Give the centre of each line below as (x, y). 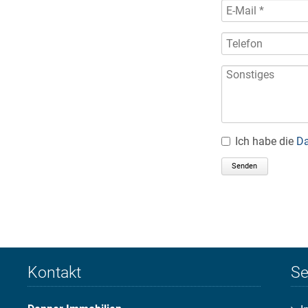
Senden (244, 166)
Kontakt (54, 272)
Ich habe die (266, 141)
